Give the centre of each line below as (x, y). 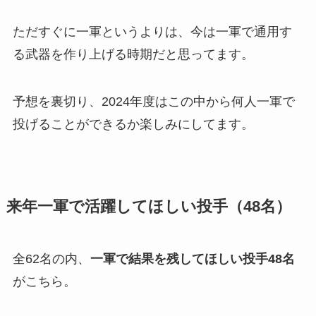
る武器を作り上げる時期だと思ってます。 (133, 54)
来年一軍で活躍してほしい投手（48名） (148, 207)
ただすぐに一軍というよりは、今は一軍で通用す (152, 31)
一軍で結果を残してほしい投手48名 (192, 259)
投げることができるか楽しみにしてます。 (133, 124)
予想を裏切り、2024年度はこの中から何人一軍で (153, 102)
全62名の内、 (51, 259)
